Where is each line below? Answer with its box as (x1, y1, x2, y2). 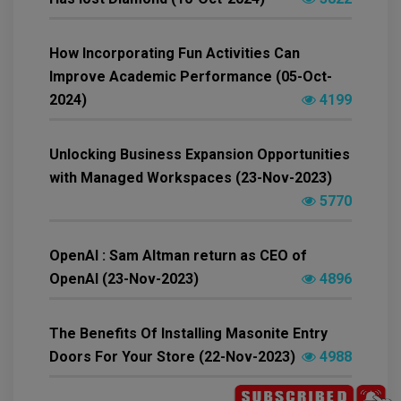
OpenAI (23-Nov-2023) (49, 270, 199, 288)
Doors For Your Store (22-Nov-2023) (49, 348, 295, 366)
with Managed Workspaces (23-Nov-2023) (49, 169, 332, 187)
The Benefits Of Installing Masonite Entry (49, 325, 328, 343)
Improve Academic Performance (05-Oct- (49, 68, 332, 86)
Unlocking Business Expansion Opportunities (49, 146, 350, 164)
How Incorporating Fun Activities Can (49, 45, 300, 63)
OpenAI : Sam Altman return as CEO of (49, 247, 307, 265)
